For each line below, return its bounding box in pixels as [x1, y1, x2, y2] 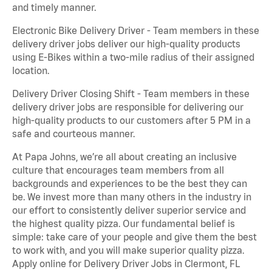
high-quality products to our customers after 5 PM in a [12, 115, 251, 126]
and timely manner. [12, 2, 96, 13]
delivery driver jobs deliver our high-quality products [12, 38, 240, 50]
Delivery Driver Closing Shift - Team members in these [12, 88, 250, 100]
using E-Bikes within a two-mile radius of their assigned [12, 52, 254, 63]
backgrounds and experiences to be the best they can [12, 178, 247, 189]
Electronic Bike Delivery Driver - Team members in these [12, 25, 259, 36]
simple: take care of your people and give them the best [12, 231, 257, 243]
